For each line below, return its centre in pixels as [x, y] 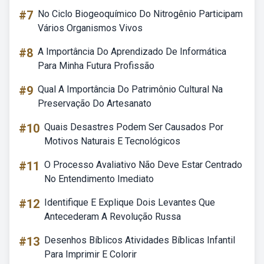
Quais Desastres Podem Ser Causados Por [134, 127]
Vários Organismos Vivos [90, 28]
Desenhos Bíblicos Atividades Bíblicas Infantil [140, 240]
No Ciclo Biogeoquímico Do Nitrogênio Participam [140, 14]
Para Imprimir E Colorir [90, 254]
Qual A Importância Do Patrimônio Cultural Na [130, 89]
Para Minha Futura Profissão [96, 66]
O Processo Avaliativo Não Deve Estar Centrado [143, 165]
